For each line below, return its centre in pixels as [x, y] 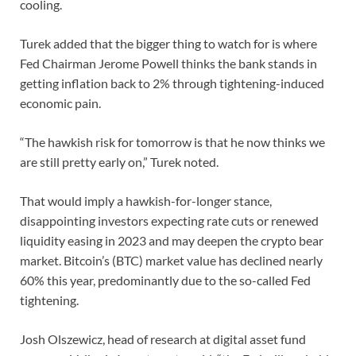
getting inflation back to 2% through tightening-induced [172, 83]
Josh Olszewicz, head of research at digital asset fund [163, 339]
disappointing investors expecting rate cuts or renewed [169, 221]
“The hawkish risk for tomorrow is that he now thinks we [172, 142]
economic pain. [60, 103]
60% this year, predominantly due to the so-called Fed [165, 281]
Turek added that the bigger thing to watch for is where [168, 44]
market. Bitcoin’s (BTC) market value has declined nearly [171, 261]
